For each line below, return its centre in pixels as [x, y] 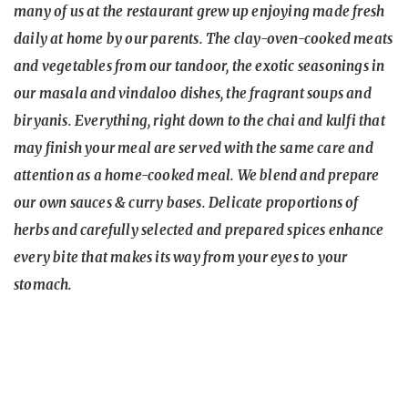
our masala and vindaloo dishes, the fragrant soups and [193, 93]
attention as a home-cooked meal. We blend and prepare [197, 175]
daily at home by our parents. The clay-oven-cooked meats [204, 38]
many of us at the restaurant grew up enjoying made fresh [199, 11]
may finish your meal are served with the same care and [194, 148]
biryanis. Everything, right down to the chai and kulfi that [199, 120]
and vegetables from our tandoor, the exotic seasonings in [199, 66]
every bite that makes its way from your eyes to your [181, 257]
